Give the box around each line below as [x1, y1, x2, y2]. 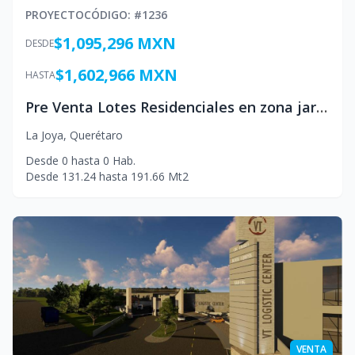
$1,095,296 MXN [54, 32, 176, 54]
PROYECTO [25, 7, 84, 22]
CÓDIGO [84, 7, 128, 22]
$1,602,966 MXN [55, 64, 177, 86]
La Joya [25, 128, 63, 143]
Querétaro [70, 128, 123, 143]
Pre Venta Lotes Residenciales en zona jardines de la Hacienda [316, 97, 327, 116]
